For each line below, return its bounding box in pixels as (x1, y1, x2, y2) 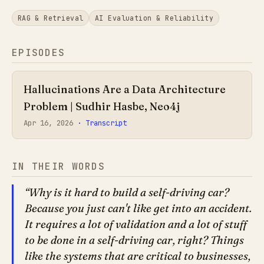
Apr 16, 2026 (24, 118, 78, 128)
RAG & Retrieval (17, 13, 84, 22)
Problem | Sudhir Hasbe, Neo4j (24, 100, 180, 113)
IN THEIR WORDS (12, 160, 105, 173)
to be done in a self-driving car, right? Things (25, 233, 245, 247)
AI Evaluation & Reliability (94, 13, 214, 22)
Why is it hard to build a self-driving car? (29, 185, 230, 199)
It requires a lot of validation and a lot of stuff (25, 217, 247, 231)
